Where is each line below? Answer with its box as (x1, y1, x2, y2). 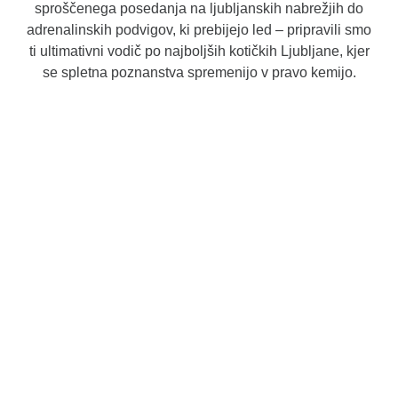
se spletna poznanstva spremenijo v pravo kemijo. (42, 65, 356, 80)
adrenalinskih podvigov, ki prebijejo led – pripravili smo (27, 22, 371, 37)
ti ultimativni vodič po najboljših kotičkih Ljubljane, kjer (28, 44, 370, 59)
